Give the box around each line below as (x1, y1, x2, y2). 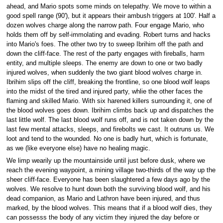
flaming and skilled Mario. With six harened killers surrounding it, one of (6, 97, 212, 105)
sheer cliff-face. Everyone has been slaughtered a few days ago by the (6, 176, 210, 184)
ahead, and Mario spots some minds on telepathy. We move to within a (6, 2, 211, 10)
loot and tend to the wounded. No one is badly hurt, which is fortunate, (6, 135, 208, 142)
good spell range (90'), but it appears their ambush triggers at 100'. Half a (6, 12, 216, 19)
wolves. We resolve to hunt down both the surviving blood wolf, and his (6, 186, 211, 193)
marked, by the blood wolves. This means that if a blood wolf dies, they (6, 205, 212, 212)
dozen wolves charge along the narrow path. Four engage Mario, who (6, 21, 204, 29)
